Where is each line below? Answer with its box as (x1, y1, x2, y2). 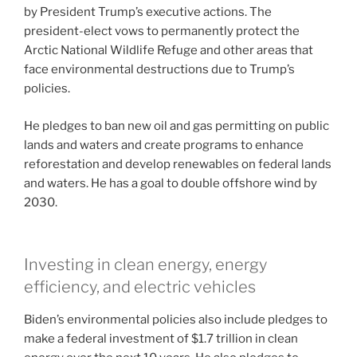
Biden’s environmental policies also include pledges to (24, 312, 328, 328)
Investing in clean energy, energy (24, 255, 267, 275)
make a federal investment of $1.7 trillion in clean (24, 331, 298, 347)
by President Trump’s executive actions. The (24, 5, 272, 20)
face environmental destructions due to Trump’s (24, 62, 295, 77)
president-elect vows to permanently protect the (24, 24, 300, 39)
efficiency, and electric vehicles (24, 277, 256, 297)
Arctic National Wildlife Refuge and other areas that (24, 43, 313, 58)
